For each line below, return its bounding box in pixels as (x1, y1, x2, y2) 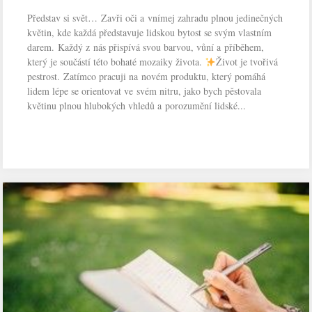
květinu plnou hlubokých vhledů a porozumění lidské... (27, 99, 247, 113)
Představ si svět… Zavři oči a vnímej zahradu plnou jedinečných (27, 11, 283, 25)
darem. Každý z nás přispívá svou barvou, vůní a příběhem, (27, 40, 265, 54)
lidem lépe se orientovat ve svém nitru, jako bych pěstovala (27, 84, 262, 98)
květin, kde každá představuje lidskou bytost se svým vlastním (27, 26, 272, 40)
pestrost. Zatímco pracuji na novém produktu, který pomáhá (27, 70, 266, 84)
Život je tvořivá (216, 55, 279, 69)
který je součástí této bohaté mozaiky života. (27, 55, 205, 69)
